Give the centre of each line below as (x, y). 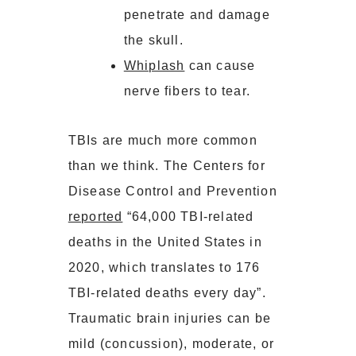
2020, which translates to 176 (164, 268)
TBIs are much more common (163, 141)
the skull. (153, 41)
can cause (220, 66)
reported (95, 217)
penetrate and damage (197, 15)
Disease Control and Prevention (172, 192)
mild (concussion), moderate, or (171, 344)
